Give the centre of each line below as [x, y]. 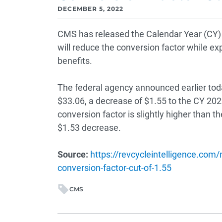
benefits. [75, 61]
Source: [73, 154]
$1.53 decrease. [89, 128]
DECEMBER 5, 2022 [90, 9]
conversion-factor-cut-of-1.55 [114, 168]
